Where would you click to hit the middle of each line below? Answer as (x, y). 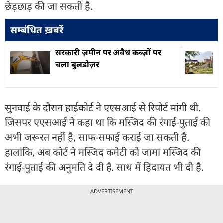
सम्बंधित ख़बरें (37, 30)
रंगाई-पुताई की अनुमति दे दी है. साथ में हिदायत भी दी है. (106, 167)
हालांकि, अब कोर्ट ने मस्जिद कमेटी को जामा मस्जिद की (103, 152)
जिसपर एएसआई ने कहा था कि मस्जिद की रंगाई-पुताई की (108, 122)
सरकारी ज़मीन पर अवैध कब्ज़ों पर (108, 52)
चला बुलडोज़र (77, 64)
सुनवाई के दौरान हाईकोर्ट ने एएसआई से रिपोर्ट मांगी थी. (103, 107)
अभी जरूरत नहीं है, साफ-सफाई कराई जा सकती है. (97, 137)
